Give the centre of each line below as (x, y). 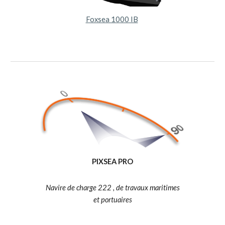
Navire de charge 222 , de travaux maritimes (113, 188)
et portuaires (113, 200)
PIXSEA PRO (113, 162)
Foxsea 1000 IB (112, 20)
